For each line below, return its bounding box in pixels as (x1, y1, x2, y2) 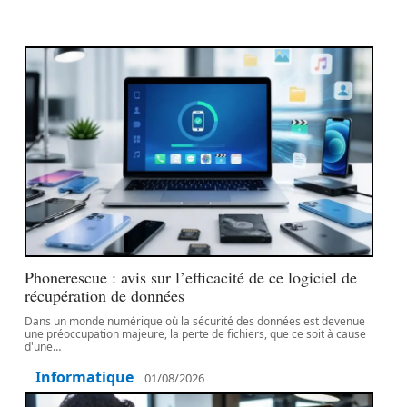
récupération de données (25, 284, 185, 306)
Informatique (35, 367, 134, 387)
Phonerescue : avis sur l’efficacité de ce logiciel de (25, 266, 358, 288)
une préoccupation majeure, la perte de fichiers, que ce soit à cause (25, 326, 367, 342)
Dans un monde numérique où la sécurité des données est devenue (25, 313, 366, 329)
